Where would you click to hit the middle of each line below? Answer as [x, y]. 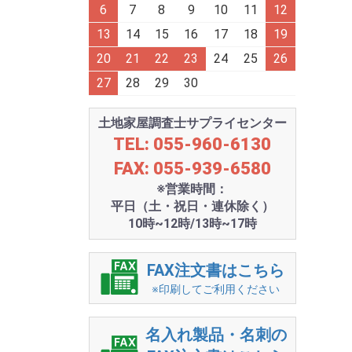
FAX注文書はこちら [216, 270]
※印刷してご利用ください [216, 289]
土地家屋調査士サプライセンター [192, 123]
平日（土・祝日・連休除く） [192, 206]
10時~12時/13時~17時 [192, 224]
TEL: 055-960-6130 [192, 144]
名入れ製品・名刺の [216, 335]
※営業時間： [192, 189]
